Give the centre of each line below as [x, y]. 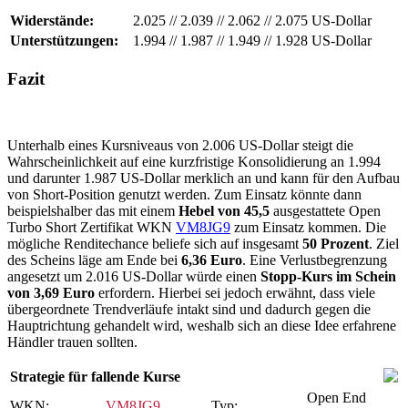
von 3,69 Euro [51, 292]
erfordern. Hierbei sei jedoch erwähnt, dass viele [235, 292]
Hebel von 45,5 [224, 210]
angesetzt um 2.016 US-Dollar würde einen [134, 276]
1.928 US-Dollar [321, 41]
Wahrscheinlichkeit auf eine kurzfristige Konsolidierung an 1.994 [194, 161]
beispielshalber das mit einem [93, 210]
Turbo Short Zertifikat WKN [92, 227]
